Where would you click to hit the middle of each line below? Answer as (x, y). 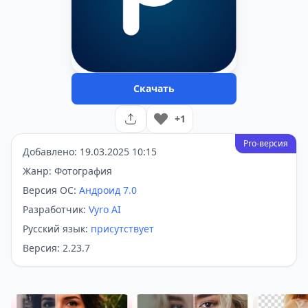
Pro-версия (266, 143)
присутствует (122, 229)
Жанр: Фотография (67, 171)
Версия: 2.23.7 (56, 248)
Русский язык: (57, 229)
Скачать (154, 88)
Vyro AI (105, 209)
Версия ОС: (51, 190)
